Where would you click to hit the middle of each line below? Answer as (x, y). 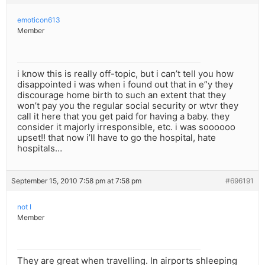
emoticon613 (39, 20)
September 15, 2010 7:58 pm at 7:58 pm (76, 181)
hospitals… (40, 148)
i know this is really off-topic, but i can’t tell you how (125, 74)
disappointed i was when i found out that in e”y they (125, 85)
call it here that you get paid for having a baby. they (123, 117)
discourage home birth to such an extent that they (122, 95)
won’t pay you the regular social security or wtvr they (128, 106)
